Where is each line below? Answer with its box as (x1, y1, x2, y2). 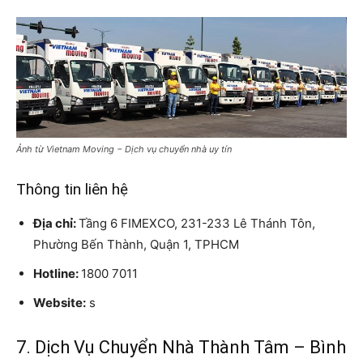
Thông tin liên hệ (16, 180, 128, 199)
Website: (33, 295, 86, 311)
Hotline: (33, 266, 81, 282)
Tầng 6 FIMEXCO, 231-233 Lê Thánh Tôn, (79, 216, 315, 232)
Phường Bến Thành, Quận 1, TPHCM (33, 237, 239, 253)
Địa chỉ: (33, 216, 79, 232)
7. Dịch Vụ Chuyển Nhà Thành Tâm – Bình (16, 337, 346, 358)
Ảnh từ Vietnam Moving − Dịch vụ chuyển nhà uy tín (16, 143, 232, 156)
